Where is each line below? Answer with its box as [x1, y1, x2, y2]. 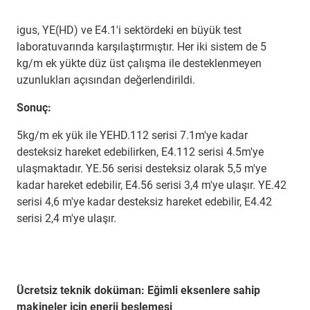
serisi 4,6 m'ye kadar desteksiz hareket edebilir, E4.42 [17, 195, 272, 209]
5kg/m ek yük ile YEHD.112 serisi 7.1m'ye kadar [17, 129, 248, 143]
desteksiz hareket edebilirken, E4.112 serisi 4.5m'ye [17, 145, 264, 159]
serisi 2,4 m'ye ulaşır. [17, 212, 116, 226]
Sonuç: [17, 101, 51, 115]
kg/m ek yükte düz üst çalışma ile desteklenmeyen [17, 57, 262, 71]
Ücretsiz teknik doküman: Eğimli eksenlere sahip [17, 284, 260, 298]
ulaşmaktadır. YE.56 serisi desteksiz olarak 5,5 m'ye [17, 162, 266, 176]
